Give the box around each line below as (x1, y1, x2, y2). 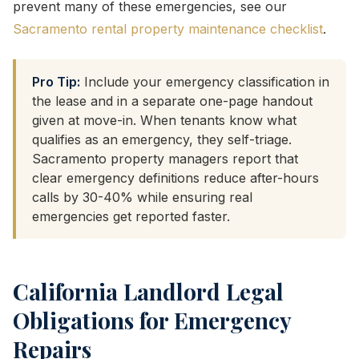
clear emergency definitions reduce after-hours (32, 170, 319, 186)
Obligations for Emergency (13, 305, 291, 335)
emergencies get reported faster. (32, 208, 230, 224)
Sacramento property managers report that (32, 151, 298, 167)
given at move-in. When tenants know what (32, 112, 296, 128)
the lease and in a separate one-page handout (32, 93, 313, 109)
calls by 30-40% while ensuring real (32, 189, 252, 205)
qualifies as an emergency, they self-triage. (32, 131, 292, 147)
